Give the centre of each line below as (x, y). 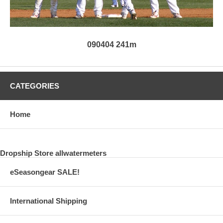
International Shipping (49, 201)
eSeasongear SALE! (45, 172)
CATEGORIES (35, 86)
